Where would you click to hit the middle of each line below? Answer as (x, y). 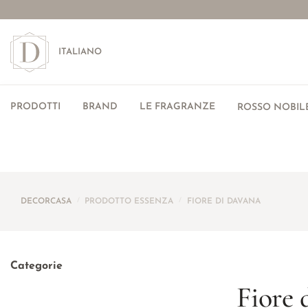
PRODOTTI (35, 107)
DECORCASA (46, 201)
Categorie (36, 266)
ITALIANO (80, 52)
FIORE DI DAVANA (223, 201)
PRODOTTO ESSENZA (129, 201)
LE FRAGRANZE (177, 107)
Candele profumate (84, 288)
